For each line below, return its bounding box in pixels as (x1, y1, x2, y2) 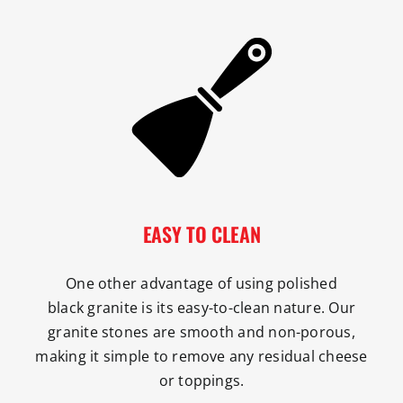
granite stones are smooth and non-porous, (48, 321, 355, 342)
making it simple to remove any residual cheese (35, 345, 368, 366)
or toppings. (158, 370, 245, 390)
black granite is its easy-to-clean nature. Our (47, 297, 356, 318)
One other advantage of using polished (66, 273, 337, 293)
